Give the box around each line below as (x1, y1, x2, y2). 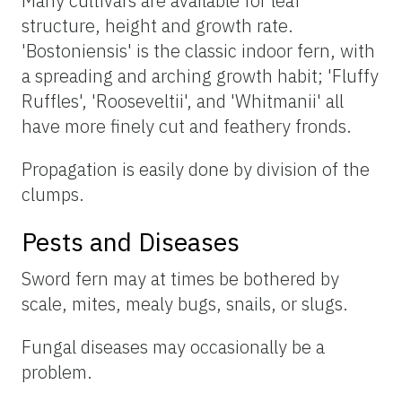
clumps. (22, 182, 84, 207)
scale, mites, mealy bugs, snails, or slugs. (22, 292, 348, 317)
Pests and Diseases (22, 225, 240, 259)
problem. (22, 360, 92, 385)
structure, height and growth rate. (22, 13, 293, 39)
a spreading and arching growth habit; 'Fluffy (22, 64, 379, 89)
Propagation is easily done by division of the (22, 157, 370, 182)
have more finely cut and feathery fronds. (22, 114, 352, 139)
